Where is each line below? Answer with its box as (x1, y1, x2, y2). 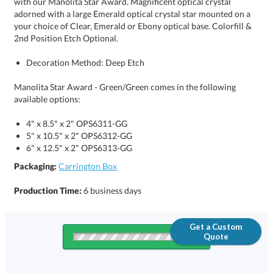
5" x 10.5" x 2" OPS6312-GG (26, 130, 133, 141)
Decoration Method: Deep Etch (26, 57, 145, 68)
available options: (14, 94, 81, 105)
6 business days (83, 185, 142, 196)
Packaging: (14, 161, 57, 172)
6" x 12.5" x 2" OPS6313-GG (26, 143, 133, 154)
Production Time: (14, 185, 84, 196)
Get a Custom (190, 222, 243, 232)
